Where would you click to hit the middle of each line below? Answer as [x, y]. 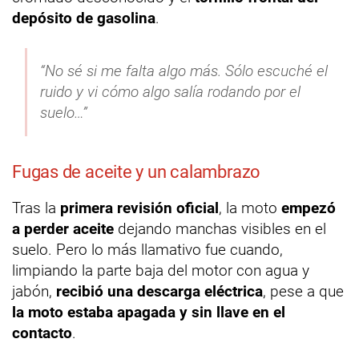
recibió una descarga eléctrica [159, 291]
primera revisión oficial [139, 208]
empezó [309, 208]
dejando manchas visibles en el [220, 228]
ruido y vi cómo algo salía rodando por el [170, 91]
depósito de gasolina [84, 18]
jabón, [34, 291]
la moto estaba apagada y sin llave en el [149, 312]
